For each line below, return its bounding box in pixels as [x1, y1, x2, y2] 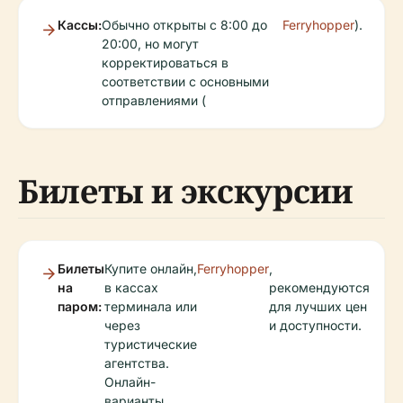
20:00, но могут [102, 36, 199, 51]
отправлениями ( [102, 93, 206, 108]
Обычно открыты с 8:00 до [102, 17, 267, 32]
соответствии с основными [102, 74, 269, 89]
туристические [104, 336, 197, 352]
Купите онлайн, [104, 261, 197, 276]
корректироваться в [102, 55, 228, 70]
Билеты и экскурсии [18, 169, 353, 213]
